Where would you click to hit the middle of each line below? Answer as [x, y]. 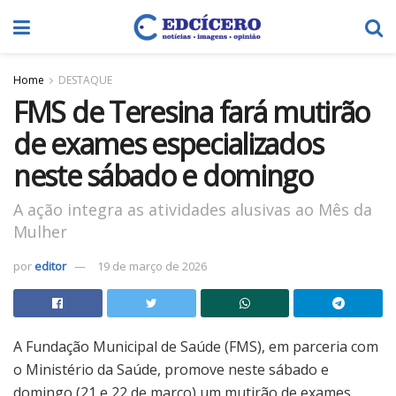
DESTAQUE [85, 80]
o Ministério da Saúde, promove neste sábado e [171, 369]
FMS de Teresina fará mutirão [192, 112]
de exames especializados [168, 144]
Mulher [40, 231]
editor [50, 266]
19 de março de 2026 [152, 266]
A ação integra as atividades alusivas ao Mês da [193, 209]
